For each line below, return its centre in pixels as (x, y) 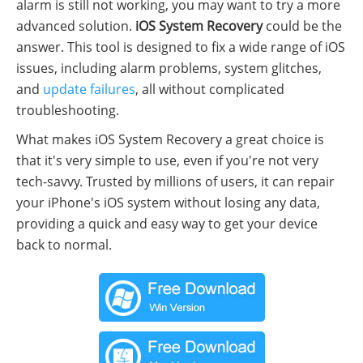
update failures (89, 89)
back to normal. (64, 244)
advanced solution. (76, 26)
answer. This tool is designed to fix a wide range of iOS (181, 47)
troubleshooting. (68, 110)
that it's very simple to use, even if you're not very (167, 160)
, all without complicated (210, 89)
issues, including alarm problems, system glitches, (169, 68)
